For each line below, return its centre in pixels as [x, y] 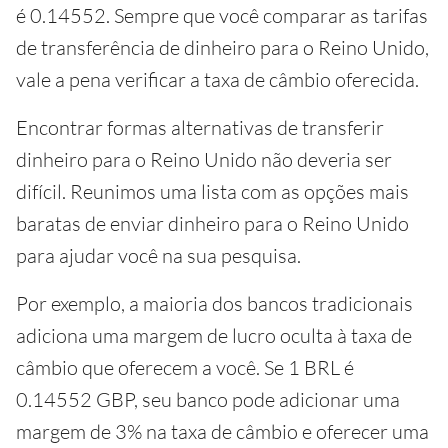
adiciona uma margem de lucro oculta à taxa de [214, 335]
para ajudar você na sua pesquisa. [158, 255]
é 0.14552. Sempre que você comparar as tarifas [222, 15]
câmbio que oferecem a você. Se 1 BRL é [185, 367]
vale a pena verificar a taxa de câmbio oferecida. [217, 79]
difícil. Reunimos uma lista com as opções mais [212, 191]
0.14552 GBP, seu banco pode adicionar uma [208, 399]
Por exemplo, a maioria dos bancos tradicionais [214, 303]
